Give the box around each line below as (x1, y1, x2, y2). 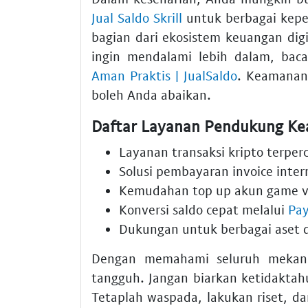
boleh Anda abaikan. (91, 86, 211, 102)
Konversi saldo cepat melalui (119, 201, 288, 218)
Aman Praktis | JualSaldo (91, 67, 237, 83)
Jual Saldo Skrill (91, 9, 182, 25)
